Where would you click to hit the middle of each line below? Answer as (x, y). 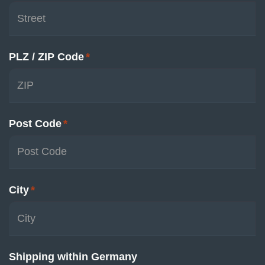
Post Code (35, 124)
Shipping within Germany (73, 257)
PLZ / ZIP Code (46, 57)
